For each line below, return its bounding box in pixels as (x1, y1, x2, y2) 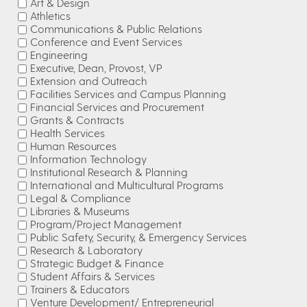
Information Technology (30, 152, 147, 165)
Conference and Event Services (30, 35, 182, 48)
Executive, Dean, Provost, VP (30, 61, 162, 74)
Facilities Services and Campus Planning (30, 87, 226, 100)
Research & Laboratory (30, 243, 143, 256)
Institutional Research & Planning (30, 165, 188, 178)
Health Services (30, 126, 105, 139)
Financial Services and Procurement (30, 100, 204, 113)
